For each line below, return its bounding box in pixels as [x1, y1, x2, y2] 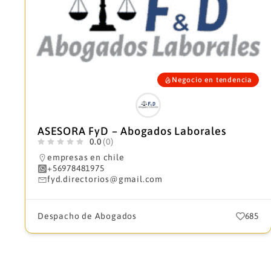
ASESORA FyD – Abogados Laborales [38, 125, 226, 137]
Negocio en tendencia [171, 76, 252, 84]
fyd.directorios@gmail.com [47, 174, 163, 184]
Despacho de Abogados [38, 211, 137, 221]
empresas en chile [47, 152, 125, 162]
